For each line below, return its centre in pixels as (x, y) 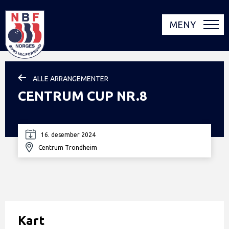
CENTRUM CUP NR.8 (83, 96)
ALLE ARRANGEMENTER (71, 79)
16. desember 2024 (68, 134)
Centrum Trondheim (68, 147)
